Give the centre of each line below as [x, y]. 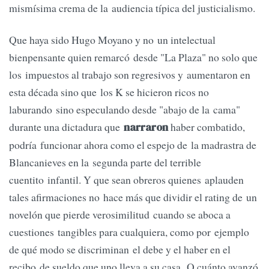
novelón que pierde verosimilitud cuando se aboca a [120, 215]
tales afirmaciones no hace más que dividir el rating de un [133, 197]
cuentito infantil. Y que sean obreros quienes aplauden [126, 180]
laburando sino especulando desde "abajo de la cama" [125, 110]
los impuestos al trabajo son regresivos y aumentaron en [130, 75]
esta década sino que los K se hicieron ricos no [109, 92]
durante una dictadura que [66, 127]
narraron [146, 128]
